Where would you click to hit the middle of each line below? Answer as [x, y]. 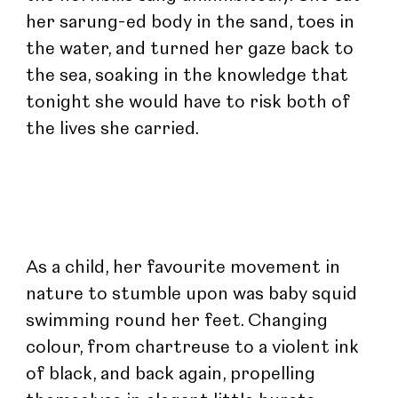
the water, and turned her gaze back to [192, 49]
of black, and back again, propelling [173, 374]
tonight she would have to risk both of [191, 103]
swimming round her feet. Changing [179, 321]
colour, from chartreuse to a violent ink [195, 348]
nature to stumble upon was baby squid [194, 295]
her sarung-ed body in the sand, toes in [193, 23]
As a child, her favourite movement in [186, 268]
